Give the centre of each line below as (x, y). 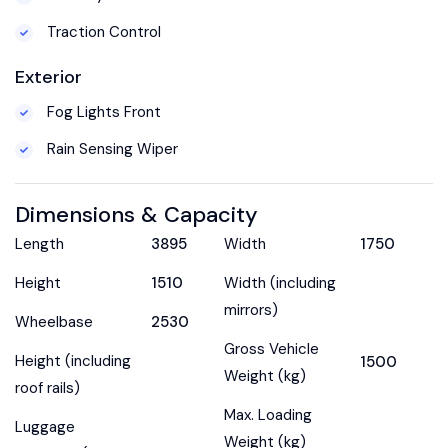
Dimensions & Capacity (136, 214)
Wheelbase (54, 321)
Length (39, 243)
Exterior (48, 76)
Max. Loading (268, 414)
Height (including (73, 360)
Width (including (280, 282)
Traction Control (102, 31)
